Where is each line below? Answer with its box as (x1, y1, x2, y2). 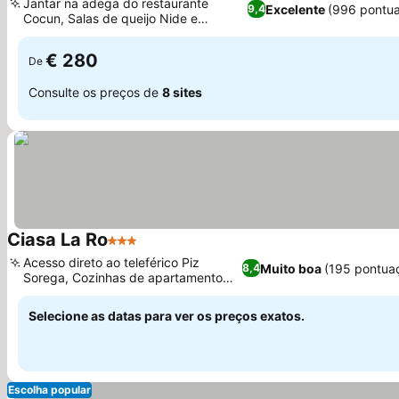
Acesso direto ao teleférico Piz (23, 255, 199, 270)
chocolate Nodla (23, 26, 118, 41)
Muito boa (259, 260, 322, 276)
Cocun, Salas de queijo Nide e (23, 11, 198, 26)
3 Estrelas (107, 240, 174, 258)
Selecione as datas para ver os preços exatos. (28, 308, 305, 323)
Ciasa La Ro (7, 229, 108, 250)
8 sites (162, 84, 202, 100)
